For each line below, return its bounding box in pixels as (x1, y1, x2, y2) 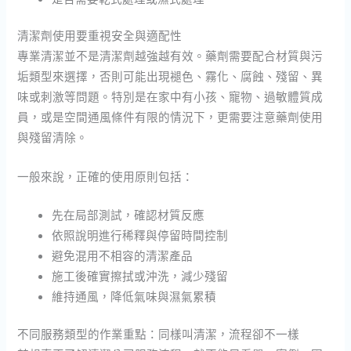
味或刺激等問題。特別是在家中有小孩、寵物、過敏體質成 (17, 89, 324, 105)
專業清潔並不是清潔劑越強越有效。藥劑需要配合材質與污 (17, 48, 324, 64)
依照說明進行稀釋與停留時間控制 (52, 227, 229, 244)
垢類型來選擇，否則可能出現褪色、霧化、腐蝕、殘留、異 (17, 68, 324, 85)
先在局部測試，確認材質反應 (52, 207, 205, 223)
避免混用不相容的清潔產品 (52, 248, 194, 264)
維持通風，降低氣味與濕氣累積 (52, 288, 217, 305)
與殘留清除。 (17, 129, 89, 146)
